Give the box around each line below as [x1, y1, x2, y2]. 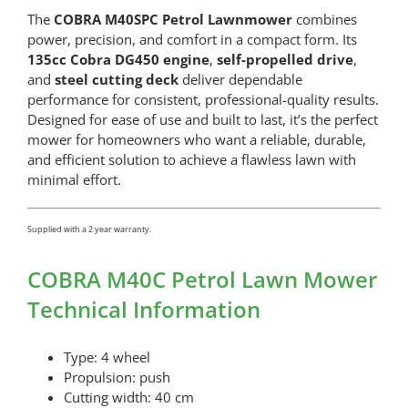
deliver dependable [178, 70, 302, 89]
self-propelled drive [216, 50, 353, 69]
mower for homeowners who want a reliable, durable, [26, 130, 366, 149]
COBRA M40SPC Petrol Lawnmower [53, 10, 292, 29]
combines [291, 10, 357, 29]
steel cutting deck [54, 70, 178, 89]
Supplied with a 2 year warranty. [26, 222, 151, 235]
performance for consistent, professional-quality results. [26, 90, 379, 109]
